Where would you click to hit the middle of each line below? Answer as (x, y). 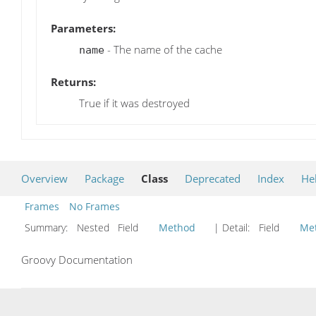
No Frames (95, 206)
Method (177, 227)
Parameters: (83, 28)
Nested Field (115, 227)
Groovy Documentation (77, 260)
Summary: (48, 227)
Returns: (73, 81)
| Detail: (232, 227)
